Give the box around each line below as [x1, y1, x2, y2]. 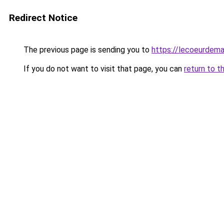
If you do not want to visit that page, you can [21, 64, 184, 73]
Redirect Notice [9, 12, 77, 23]
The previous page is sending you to [21, 45, 151, 54]
